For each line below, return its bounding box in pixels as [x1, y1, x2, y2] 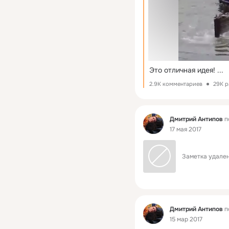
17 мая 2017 [170, 125, 201, 133]
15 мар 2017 [170, 215, 202, 223]
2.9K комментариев [149, 80, 202, 88]
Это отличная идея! [149, 65, 215, 75]
